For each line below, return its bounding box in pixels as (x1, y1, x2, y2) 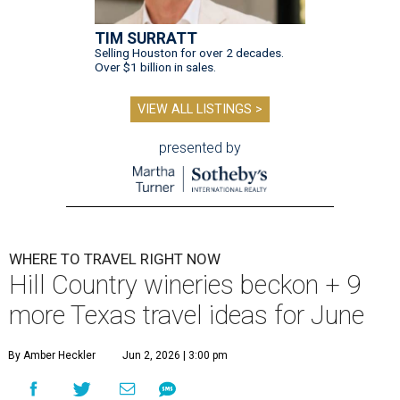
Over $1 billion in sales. (95, 60, 216, 75)
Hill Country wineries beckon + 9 (9, 270, 361, 301)
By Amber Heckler (8, 349, 96, 362)
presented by (159, 139, 241, 157)
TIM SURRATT (95, 29, 197, 48)
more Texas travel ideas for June (9, 300, 364, 331)
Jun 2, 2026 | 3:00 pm (122, 349, 228, 362)
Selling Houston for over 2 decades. (95, 46, 284, 61)
